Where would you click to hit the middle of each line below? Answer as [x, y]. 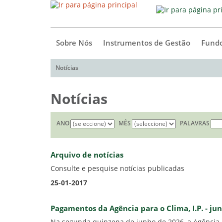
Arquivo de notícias [87, 155]
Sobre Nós [74, 43]
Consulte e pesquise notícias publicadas [117, 169]
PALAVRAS [195, 123]
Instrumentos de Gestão [147, 43]
